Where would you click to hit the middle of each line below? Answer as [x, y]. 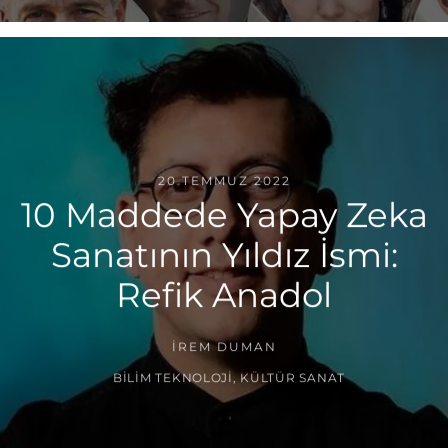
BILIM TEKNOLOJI [173, 377]
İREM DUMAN [224, 347]
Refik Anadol [224, 295]
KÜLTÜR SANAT [292, 377]
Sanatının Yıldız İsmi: [224, 255]
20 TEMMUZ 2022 [224, 181]
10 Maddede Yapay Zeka [224, 215]
